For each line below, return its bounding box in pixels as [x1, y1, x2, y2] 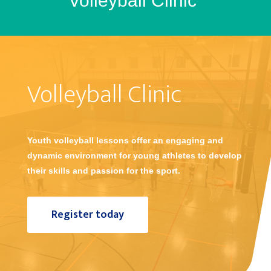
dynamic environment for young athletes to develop [27, 150, 242, 160]
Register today [51, 205, 124, 224]
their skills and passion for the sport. [27, 165, 180, 175]
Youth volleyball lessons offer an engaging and [27, 135, 223, 145]
